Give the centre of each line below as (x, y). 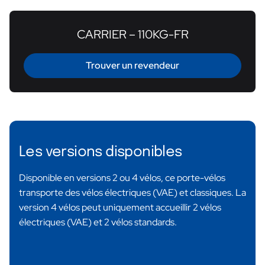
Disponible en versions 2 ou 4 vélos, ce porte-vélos (122, 178)
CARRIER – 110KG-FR (132, 35)
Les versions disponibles (101, 153)
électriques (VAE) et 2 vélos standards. (98, 222)
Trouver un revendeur (132, 66)
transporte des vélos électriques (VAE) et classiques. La (132, 193)
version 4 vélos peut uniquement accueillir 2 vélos (120, 208)
